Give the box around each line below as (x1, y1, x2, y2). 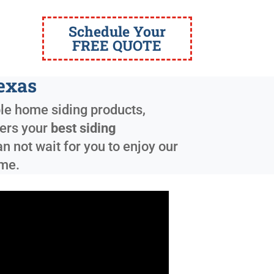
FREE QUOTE (72, 35, 162, 54)
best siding (51, 120, 117, 136)
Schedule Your (68, 21, 166, 40)
